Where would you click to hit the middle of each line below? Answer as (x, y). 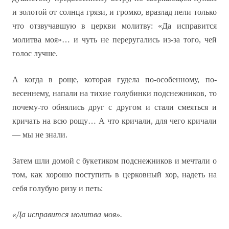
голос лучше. (35, 53)
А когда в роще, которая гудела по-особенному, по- (114, 79)
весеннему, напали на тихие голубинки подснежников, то (114, 93)
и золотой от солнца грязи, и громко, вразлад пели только (114, 12)
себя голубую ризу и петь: (58, 188)
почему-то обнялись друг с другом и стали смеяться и (114, 107)
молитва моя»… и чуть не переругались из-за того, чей (114, 40)
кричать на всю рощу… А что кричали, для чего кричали (114, 121)
